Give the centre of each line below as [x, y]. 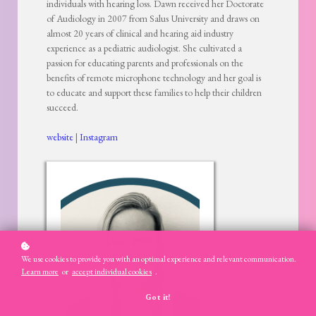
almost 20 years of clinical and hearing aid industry [140, 33]
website [60, 137]
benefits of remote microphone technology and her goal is [154, 78]
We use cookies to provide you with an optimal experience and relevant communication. [159, 259]
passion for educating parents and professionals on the [145, 63]
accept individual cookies [112, 272]
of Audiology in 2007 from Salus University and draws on [153, 18]
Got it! [158, 297]
